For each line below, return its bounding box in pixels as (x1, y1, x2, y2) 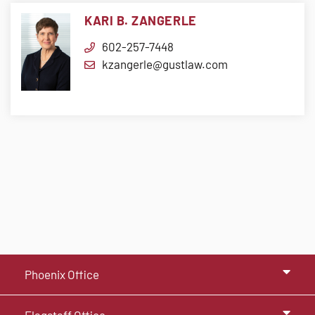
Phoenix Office (25, 267, 99, 281)
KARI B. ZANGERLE (84, 13, 197, 28)
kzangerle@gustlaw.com (102, 57, 228, 71)
